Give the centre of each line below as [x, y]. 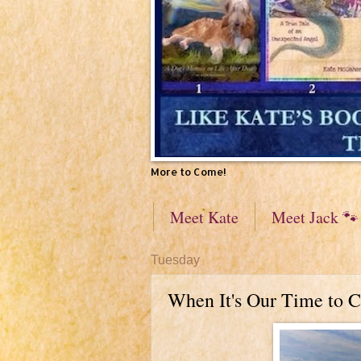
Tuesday [175, 260]
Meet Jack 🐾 [315, 217]
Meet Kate [204, 217]
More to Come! [189, 172]
